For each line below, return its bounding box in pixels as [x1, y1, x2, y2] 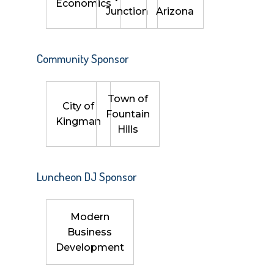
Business [67, 226, 113, 238]
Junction [105, 5, 148, 17]
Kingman [55, 116, 101, 128]
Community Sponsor [36, 50, 128, 66]
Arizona [155, 5, 194, 17]
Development [55, 241, 124, 253]
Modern [70, 210, 109, 223]
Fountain [105, 108, 150, 120]
